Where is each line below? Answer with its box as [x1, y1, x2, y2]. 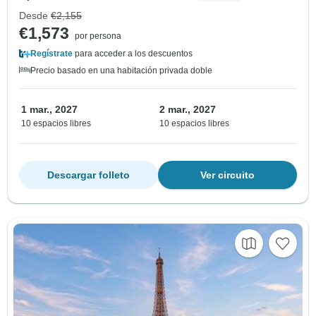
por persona [75, 30, 121, 41]
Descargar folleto [47, 169, 130, 181]
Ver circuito [200, 169, 255, 181]
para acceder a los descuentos [73, 48, 193, 59]
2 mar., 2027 [159, 103, 216, 115]
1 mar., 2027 [21, 103, 78, 115]
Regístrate [30, 48, 73, 59]
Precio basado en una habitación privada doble [30, 65, 212, 75]
